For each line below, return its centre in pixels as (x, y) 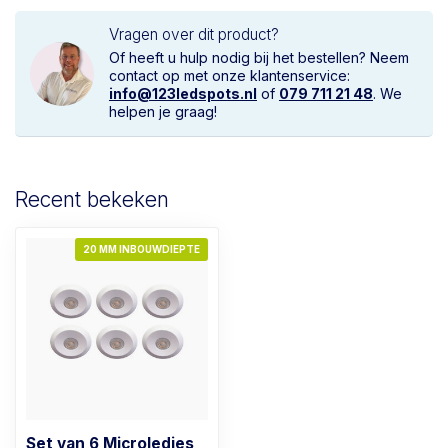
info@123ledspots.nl (183, 93)
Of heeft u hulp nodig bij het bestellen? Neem (259, 57)
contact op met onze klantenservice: (229, 75)
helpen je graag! (163, 111)
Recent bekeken (92, 199)
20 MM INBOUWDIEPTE (141, 249)
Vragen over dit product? (194, 34)
